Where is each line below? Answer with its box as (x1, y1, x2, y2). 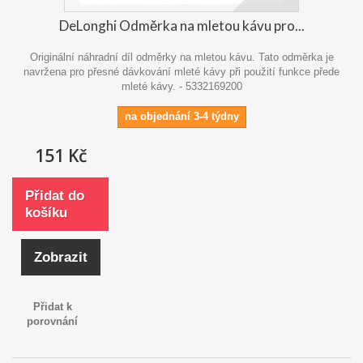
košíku (25, 204, 67, 220)
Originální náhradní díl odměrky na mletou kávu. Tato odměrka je (29, 50, 334, 63)
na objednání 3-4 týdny (124, 109, 239, 122)
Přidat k (32, 300, 72, 313)
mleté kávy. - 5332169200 (121, 79, 242, 92)
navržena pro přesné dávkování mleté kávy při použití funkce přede (23, 65, 340, 78)
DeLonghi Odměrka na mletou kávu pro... (58, 16, 305, 34)
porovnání (27, 314, 79, 327)
